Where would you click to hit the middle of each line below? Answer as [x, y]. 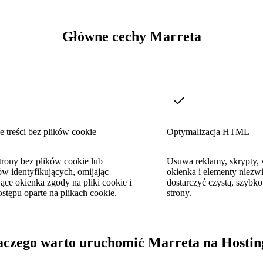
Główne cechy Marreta [131, 37]
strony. [179, 193]
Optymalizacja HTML [208, 131]
